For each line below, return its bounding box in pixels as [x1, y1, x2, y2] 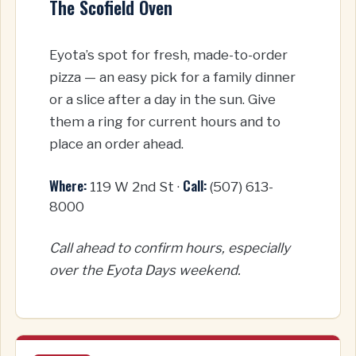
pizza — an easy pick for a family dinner [49, 69, 296, 86]
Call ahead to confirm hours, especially [49, 240, 290, 257]
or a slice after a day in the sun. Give [49, 91, 276, 108]
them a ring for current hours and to [49, 114, 281, 130]
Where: [49, 175, 87, 195]
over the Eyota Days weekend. [49, 262, 241, 279]
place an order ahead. [49, 136, 184, 153]
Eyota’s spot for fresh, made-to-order [49, 47, 288, 64]
